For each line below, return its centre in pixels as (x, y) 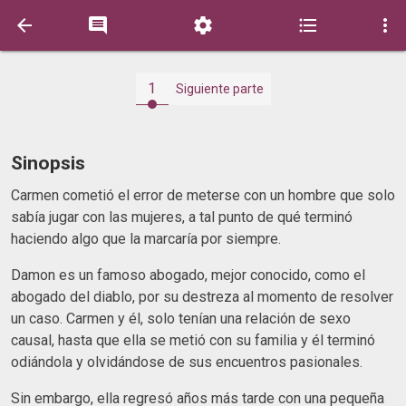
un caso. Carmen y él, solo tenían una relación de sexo (181, 318)
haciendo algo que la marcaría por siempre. (148, 238)
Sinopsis (48, 163)
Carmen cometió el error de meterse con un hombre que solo (203, 195)
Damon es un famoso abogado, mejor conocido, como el (188, 275)
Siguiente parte (219, 89)
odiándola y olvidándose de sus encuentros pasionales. (188, 362)
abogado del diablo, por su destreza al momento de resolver (202, 296)
